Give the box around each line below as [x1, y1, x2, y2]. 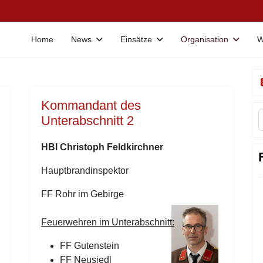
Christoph [60, 142, 104, 152]
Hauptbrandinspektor [41, 166, 129, 176]
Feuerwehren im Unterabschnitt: [41, 217, 174, 227]
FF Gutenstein [60, 241, 119, 251]
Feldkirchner [104, 142, 163, 152]
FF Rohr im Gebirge [41, 189, 124, 199]
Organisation [181, 35, 228, 44]
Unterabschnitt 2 [41, 113, 134, 128]
